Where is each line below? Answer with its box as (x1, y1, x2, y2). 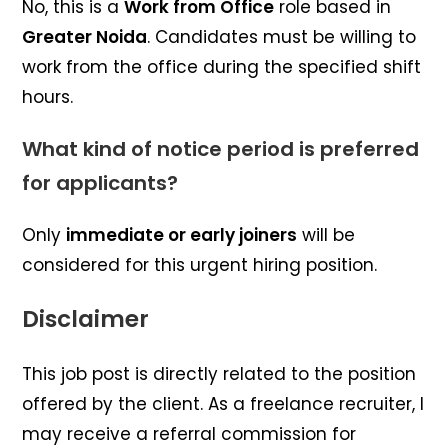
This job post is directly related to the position (22, 361, 417, 386)
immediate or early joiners (66, 222, 298, 247)
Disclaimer (22, 302, 150, 335)
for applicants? (22, 168, 179, 197)
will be (297, 222, 356, 247)
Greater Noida (22, 24, 148, 49)
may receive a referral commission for (22, 421, 357, 446)
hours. (22, 84, 74, 109)
